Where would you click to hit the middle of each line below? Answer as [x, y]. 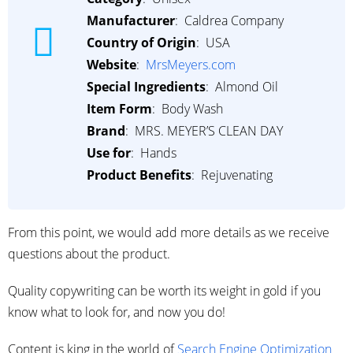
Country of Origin [141, 43]
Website [111, 65]
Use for [109, 153]
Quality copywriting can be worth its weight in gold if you [164, 291]
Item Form [119, 109]
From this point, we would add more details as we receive [169, 233]
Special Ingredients [146, 87]
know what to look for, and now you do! [117, 312]
